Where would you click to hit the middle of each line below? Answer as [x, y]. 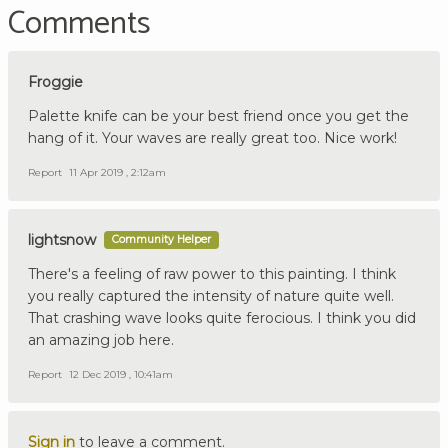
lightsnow [62, 239]
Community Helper [161, 239]
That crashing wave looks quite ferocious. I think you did [222, 317]
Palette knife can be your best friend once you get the [218, 115]
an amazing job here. [101, 339]
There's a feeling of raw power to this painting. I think [212, 273]
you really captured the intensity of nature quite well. [211, 295]
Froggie [55, 81]
